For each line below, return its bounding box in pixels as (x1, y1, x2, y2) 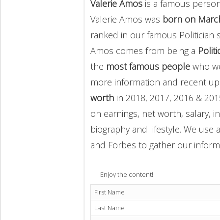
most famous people (106, 60, 190, 72)
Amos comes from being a (90, 44, 198, 56)
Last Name (94, 203, 125, 213)
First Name (94, 188, 125, 197)
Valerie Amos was (90, 13, 163, 25)
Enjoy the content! (100, 170, 153, 179)
